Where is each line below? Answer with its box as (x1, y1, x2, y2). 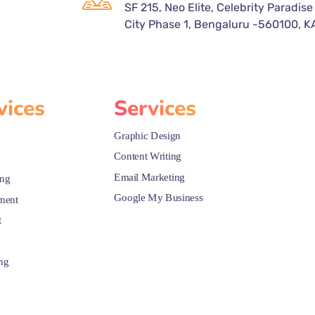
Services (114, 94, 196, 123)
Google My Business (114, 192, 203, 204)
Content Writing (114, 150, 181, 162)
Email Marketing (114, 171, 185, 183)
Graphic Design (114, 129, 181, 141)
